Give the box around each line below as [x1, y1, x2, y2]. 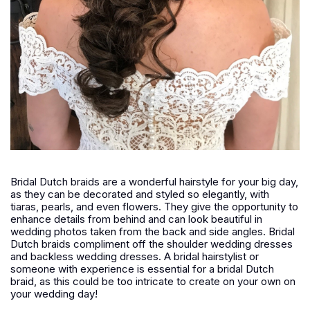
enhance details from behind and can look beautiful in [10, 212, 262, 226]
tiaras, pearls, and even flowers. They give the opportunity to [10, 200, 298, 213]
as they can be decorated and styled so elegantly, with [10, 188, 269, 201]
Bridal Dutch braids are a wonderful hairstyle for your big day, [10, 175, 298, 188]
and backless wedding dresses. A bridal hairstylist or [10, 250, 259, 263]
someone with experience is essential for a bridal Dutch [10, 262, 274, 275]
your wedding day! [10, 287, 98, 300]
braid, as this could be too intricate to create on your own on [10, 275, 295, 288]
